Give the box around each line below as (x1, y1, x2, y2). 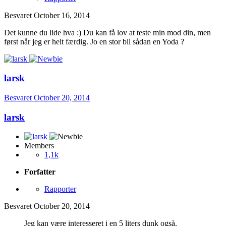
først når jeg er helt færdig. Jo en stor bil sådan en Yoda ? (4, 37, 184, 46)
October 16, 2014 (34, 11, 90, 20)
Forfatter (24, 167, 55, 177)
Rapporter (44, 185, 76, 194)
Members (24, 141, 54, 150)
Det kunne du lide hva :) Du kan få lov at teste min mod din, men (4, 28, 211, 37)
